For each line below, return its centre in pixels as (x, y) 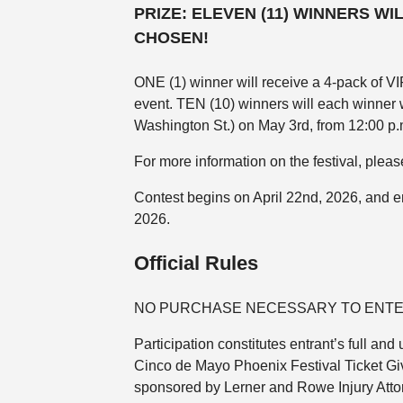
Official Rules (196, 264)
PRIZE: (160, 13)
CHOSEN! (171, 37)
